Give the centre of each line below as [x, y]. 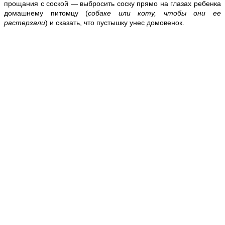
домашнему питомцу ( [46, 13]
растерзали [25, 22]
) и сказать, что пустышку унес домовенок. [115, 22]
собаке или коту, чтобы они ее [155, 13]
